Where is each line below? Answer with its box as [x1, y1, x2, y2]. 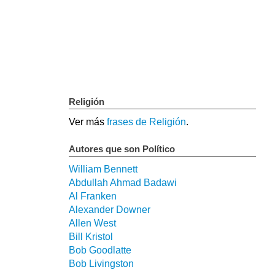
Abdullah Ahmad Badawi [69, 177, 177, 188]
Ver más [69, 117, 107, 128]
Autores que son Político [69, 144, 175, 155]
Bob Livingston [69, 258, 134, 269]
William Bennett [69, 164, 137, 175]
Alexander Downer [69, 204, 150, 215]
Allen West [69, 218, 116, 229]
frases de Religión [107, 117, 186, 128]
